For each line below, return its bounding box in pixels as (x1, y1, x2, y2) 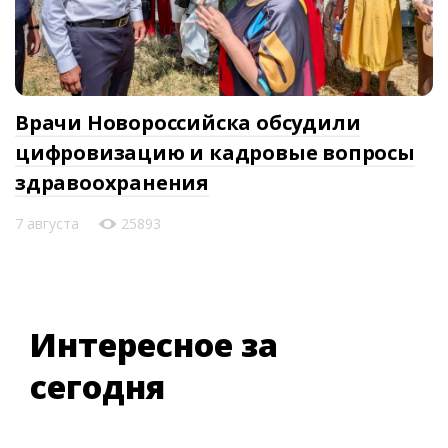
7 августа (15, 213, 83, 233)
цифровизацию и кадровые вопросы (15, 138, 415, 166)
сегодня (30, 364, 165, 408)
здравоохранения (15, 168, 209, 196)
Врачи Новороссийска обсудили (15, 108, 361, 136)
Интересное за (30, 322, 278, 366)
